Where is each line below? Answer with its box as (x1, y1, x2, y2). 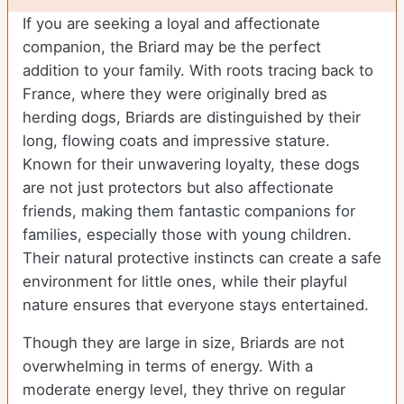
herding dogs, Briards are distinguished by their (23, 108, 361, 127)
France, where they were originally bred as (23, 85, 327, 104)
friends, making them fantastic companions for (23, 202, 355, 221)
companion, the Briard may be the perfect (23, 38, 321, 57)
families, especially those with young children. (23, 225, 352, 244)
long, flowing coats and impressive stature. (23, 132, 330, 151)
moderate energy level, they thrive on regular (23, 381, 345, 399)
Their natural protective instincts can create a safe (23, 249, 381, 268)
